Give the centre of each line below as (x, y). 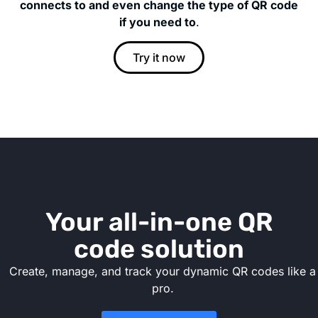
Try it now (159, 57)
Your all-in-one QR (159, 221)
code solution (159, 248)
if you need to (157, 22)
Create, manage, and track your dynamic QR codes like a (163, 271)
